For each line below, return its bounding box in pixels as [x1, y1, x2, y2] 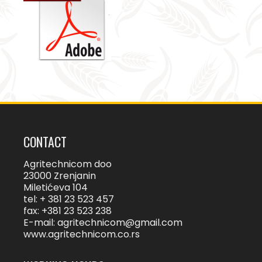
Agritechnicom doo [23, 157, 112, 171]
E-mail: [23, 215, 57, 229]
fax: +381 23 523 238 [23, 204, 112, 218]
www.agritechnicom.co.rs [23, 227, 140, 241]
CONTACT [23, 132, 67, 151]
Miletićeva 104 [23, 180, 88, 194]
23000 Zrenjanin [23, 168, 96, 182]
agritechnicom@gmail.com [57, 215, 182, 229]
